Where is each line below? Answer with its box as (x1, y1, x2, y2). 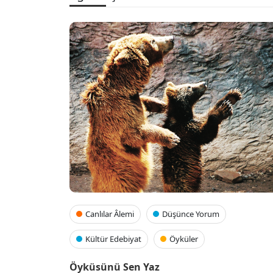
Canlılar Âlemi (85, 208, 134, 220)
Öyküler (169, 233, 198, 245)
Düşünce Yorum (162, 208, 219, 220)
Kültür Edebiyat (85, 233, 141, 245)
